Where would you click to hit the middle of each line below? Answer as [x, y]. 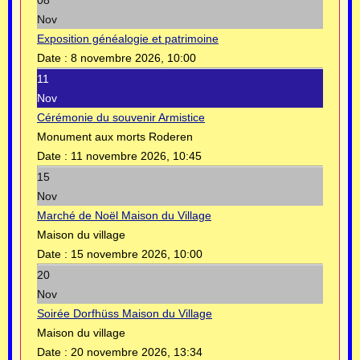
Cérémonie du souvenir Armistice [121, 118]
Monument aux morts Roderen [115, 137]
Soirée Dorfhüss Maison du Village [125, 314]
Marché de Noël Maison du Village [124, 216]
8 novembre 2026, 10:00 [133, 58]
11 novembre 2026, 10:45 [136, 156]
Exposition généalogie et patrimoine [128, 39]
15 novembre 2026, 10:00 [137, 254]
